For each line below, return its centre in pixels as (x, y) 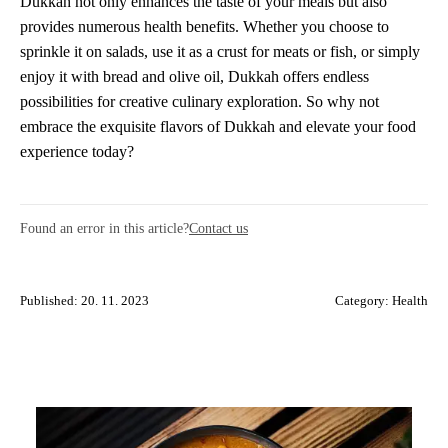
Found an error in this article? (104, 228)
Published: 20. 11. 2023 (84, 301)
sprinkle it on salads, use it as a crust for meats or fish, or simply (220, 52)
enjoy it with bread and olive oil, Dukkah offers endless (194, 77)
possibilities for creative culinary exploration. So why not (199, 102)
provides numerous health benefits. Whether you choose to (204, 27)
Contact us (218, 228)
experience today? (77, 152)
